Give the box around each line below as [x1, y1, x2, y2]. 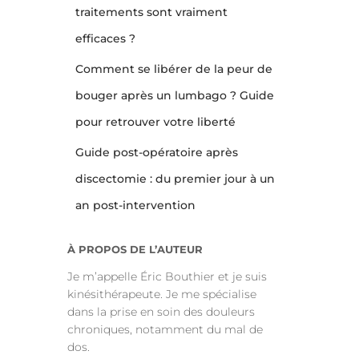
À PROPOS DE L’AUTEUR [67, 243, 203, 256]
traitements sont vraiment [75, 5, 228, 19]
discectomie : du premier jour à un [75, 171, 275, 186]
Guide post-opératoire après [75, 145, 238, 159]
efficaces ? [75, 31, 135, 46]
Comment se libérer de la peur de [75, 62, 272, 76]
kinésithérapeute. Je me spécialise [67, 287, 256, 301]
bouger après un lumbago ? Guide [75, 88, 274, 103]
